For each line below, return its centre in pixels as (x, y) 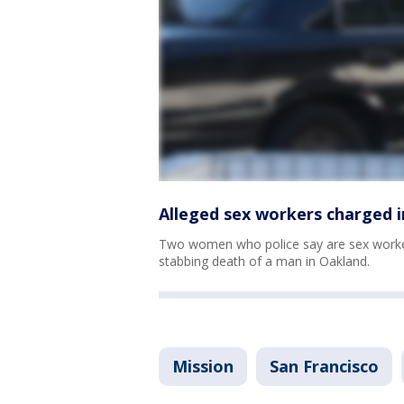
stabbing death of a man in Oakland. (264, 262)
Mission (203, 367)
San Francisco (324, 367)
